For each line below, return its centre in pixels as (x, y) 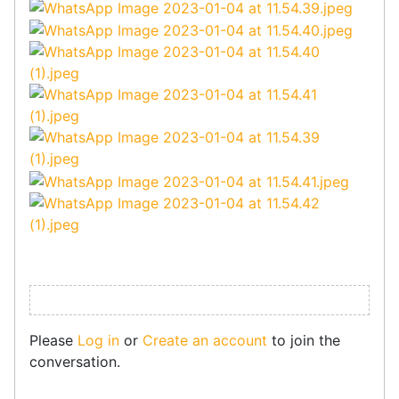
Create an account (205, 341)
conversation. (75, 362)
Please (53, 341)
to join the (304, 341)
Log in (98, 341)
